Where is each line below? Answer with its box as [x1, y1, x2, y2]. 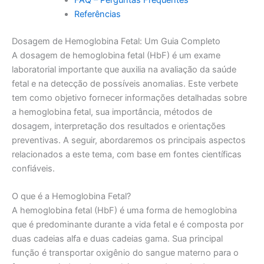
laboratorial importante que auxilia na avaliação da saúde [12, 64, 236, 75]
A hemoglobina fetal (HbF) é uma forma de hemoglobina [12, 204, 237, 216]
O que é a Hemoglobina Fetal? [12, 190, 131, 202]
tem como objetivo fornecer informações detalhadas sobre [12, 92, 247, 103]
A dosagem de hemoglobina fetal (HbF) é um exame [12, 49, 220, 61]
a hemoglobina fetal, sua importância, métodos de [12, 106, 212, 117]
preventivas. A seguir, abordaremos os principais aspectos [12, 134, 246, 146]
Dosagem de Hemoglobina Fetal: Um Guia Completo [12, 35, 220, 47]
